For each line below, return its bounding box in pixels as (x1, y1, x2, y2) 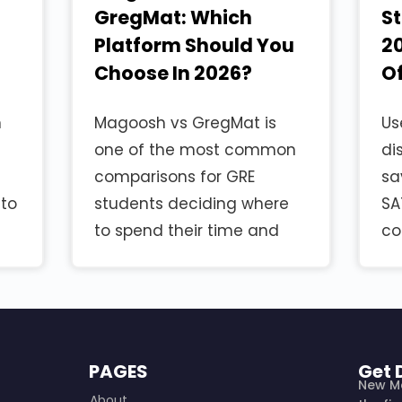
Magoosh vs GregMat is (94, 112, 277, 135)
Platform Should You (94, 32, 295, 59)
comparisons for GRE (94, 166, 256, 188)
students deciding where (94, 193, 290, 215)
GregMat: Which (94, 4, 253, 31)
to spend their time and (94, 220, 280, 242)
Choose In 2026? (94, 60, 253, 87)
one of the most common (94, 139, 297, 162)
